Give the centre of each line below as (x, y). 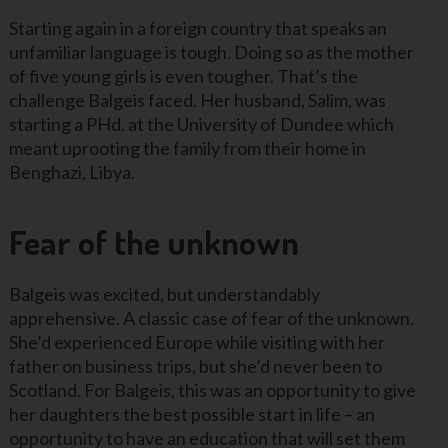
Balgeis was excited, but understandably (164, 294)
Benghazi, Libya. (71, 171)
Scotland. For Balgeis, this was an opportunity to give (212, 390)
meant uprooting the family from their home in (187, 147)
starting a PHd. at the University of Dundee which (201, 123)
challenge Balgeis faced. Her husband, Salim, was (197, 99)
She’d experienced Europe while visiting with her (196, 342)
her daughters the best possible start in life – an (191, 414)
